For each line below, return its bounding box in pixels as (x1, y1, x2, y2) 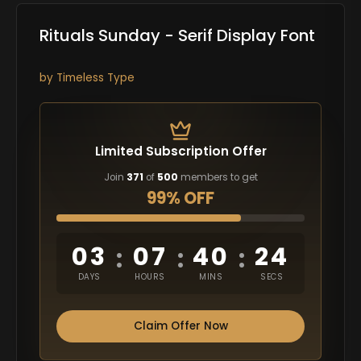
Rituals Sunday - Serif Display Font (39, 24, 315, 48)
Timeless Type (56, 69, 135, 85)
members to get (177, 171, 258, 185)
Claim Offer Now (133, 318, 228, 334)
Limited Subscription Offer (94, 142, 267, 160)
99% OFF (147, 186, 214, 210)
